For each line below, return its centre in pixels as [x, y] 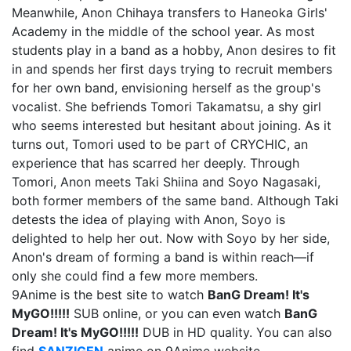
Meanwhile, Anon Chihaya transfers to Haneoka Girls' [170, 13]
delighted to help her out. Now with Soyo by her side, [171, 238]
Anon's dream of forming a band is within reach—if [163, 257]
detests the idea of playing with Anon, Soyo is [148, 219]
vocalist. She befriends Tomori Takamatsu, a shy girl [166, 107]
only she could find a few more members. [135, 276]
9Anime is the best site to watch [110, 295]
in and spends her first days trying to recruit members [172, 69]
